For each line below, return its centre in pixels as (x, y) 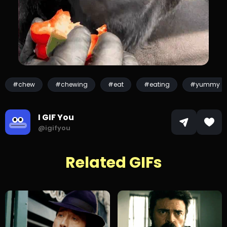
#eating (157, 84)
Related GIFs (113, 163)
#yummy (205, 84)
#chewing (71, 84)
